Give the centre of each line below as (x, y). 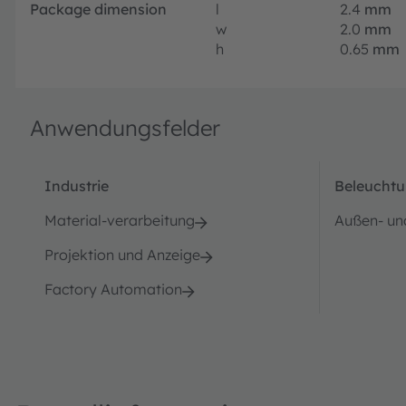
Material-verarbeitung (120, 220)
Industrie (77, 185)
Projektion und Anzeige (122, 254)
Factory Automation (113, 289)
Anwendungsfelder (125, 127)
